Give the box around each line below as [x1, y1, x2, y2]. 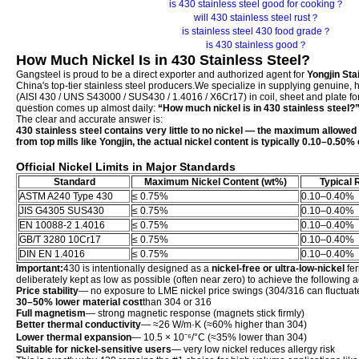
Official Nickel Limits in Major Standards [16, 160, 236, 173]
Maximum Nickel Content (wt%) [143, 176, 287, 188]
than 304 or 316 [143, 296, 212, 308]
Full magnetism [16, 308, 86, 319]
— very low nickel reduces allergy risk [171, 344, 335, 355]
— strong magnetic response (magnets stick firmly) [86, 308, 305, 319]
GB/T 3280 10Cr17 [19, 234, 101, 245]
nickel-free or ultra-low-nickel [212, 263, 345, 274]
